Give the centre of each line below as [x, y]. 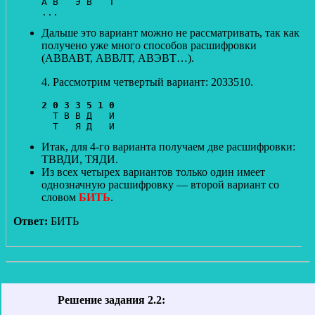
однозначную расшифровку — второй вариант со [160, 184]
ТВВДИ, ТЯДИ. [80, 159]
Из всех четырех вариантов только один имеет [153, 172]
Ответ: [31, 221]
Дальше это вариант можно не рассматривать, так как [171, 32]
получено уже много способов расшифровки [149, 45]
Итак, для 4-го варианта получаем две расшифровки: [168, 146]
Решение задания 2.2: [111, 300]
